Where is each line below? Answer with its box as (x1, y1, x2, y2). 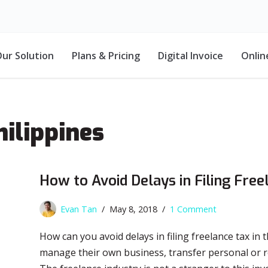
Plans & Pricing (72, 48, 140, 62)
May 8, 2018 (109, 203, 157, 215)
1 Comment (170, 203, 217, 215)
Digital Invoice (158, 48, 223, 62)
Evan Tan (60, 203, 97, 215)
